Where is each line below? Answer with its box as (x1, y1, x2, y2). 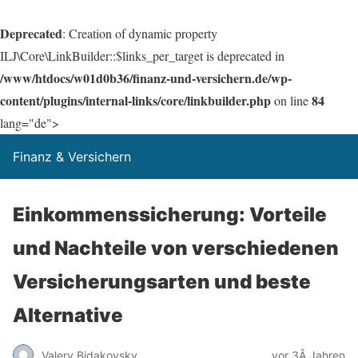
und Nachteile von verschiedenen (13, 237, 339, 260)
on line (271, 92, 312, 109)
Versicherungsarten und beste (13, 270, 311, 293)
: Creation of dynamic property (62, 25, 217, 42)
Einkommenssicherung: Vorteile (13, 203, 327, 226)
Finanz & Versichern (13, 149, 131, 165)
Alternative (13, 304, 123, 327)
